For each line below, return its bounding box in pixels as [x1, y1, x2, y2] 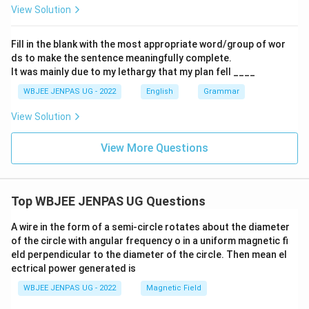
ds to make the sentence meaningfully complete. [11, 52, 232, 63]
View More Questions [101, 141, 208, 154]
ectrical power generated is [11, 263, 136, 274]
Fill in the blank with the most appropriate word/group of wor [11, 39, 286, 50]
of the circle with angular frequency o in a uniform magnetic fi [11, 235, 288, 246]
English [146, 87, 173, 96]
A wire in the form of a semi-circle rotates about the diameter [11, 221, 290, 232]
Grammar [203, 87, 239, 96]
